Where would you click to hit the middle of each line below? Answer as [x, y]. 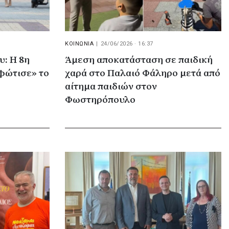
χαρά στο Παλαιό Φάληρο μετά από [143, 73]
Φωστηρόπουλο [100, 100]
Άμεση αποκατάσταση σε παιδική [139, 60]
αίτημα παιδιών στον [111, 87]
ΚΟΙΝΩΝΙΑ [79, 44]
